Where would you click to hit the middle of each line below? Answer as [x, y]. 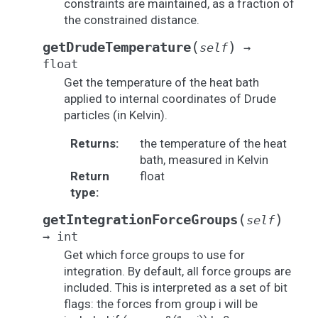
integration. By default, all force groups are [177, 271]
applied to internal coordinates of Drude [170, 99]
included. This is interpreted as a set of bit [176, 287]
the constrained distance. [132, 20]
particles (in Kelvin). [116, 115]
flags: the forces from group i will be [161, 304]
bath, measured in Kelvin [204, 160]
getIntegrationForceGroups [140, 220]
